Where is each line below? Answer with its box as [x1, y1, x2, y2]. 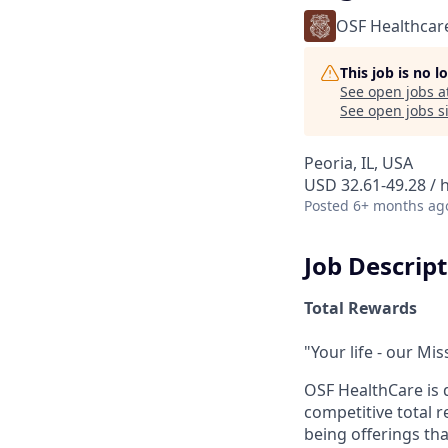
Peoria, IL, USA [304, 152, 413, 174]
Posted [304, 196, 349, 215]
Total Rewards [304, 296, 417, 319]
